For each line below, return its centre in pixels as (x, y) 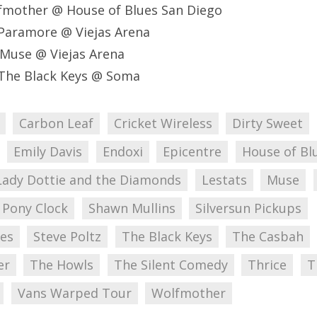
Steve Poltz (68, 237)
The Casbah (268, 237)
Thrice (267, 265)
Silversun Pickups (249, 208)
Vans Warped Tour (74, 293)
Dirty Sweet (268, 123)
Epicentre (192, 152)
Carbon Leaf (57, 123)
